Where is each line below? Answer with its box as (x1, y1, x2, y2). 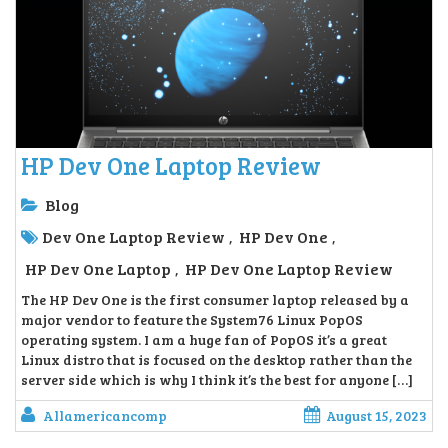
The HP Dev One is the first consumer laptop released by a (21, 290, 409, 310)
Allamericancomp (43, 406, 167, 426)
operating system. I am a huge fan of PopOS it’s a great (21, 330, 387, 350)
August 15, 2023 (326, 406, 427, 426)
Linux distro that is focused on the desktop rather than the (21, 350, 412, 370)
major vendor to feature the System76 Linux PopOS (21, 310, 363, 330)
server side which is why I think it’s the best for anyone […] (21, 370, 413, 390)
